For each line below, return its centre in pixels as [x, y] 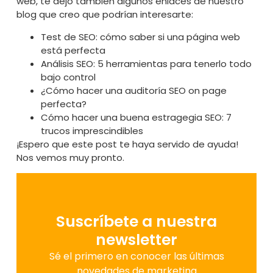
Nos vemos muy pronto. [70, 157]
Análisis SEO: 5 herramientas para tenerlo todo [146, 63]
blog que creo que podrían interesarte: [105, 15]
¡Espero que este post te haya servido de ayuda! [127, 144]
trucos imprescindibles [92, 130]
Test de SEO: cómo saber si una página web [140, 37]
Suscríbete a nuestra [136, 221]
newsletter [136, 239]
